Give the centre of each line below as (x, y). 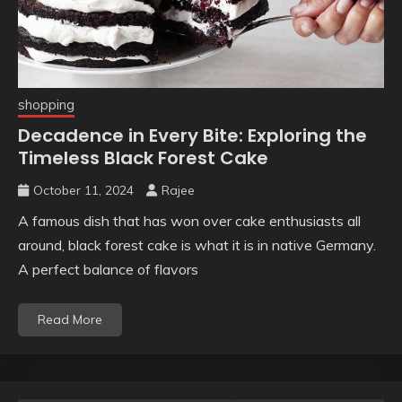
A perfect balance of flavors (108, 269)
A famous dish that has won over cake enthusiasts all (189, 220)
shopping (46, 104)
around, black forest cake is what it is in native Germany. (197, 245)
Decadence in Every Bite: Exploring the (192, 135)
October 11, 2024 (83, 190)
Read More (70, 319)
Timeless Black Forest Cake (143, 157)
